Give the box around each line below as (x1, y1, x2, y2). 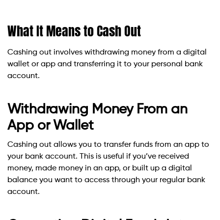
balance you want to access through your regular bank (7, 176, 205, 185)
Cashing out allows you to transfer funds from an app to (7, 141, 209, 149)
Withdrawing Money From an (7, 103, 188, 117)
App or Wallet (7, 119, 94, 133)
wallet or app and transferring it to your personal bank (7, 60, 203, 69)
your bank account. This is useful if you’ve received (7, 153, 189, 161)
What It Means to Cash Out (7, 21, 141, 41)
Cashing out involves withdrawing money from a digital (7, 49, 207, 57)
